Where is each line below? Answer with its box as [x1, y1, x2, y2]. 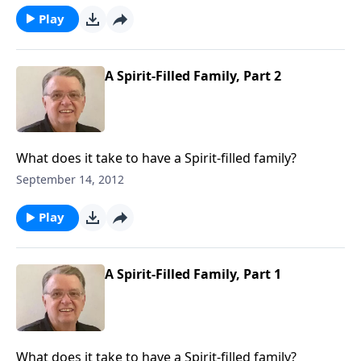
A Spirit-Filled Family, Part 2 [105, 66, 281, 85]
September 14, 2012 [16, 172, 124, 187]
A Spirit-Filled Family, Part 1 [105, 265, 281, 283]
